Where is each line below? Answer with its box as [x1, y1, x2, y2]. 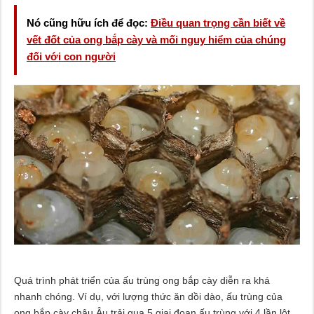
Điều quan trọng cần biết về [150, 16, 285, 29]
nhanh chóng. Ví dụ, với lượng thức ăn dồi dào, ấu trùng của [13, 291, 282, 303]
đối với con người [26, 50, 116, 62]
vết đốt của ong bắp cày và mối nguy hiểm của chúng [26, 33, 286, 46]
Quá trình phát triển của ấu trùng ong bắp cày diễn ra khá [13, 275, 270, 287]
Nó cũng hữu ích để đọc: [26, 16, 151, 29]
